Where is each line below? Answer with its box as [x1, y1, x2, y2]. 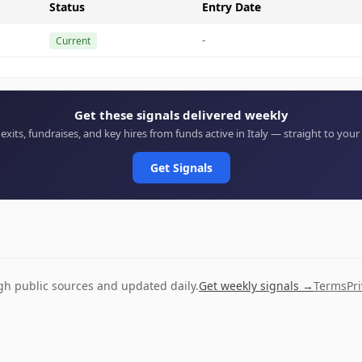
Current [56, 34, 90, 48]
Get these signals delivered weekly [74, 107, 288, 123]
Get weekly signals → [199, 278, 314, 293]
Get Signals [149, 160, 213, 175]
